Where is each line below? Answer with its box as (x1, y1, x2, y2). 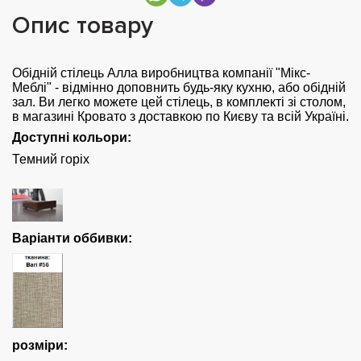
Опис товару (12, 10, 153, 40)
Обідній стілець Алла (12, 65, 138, 80)
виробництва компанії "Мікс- (141, 65, 310, 80)
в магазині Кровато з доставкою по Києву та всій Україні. (12, 109, 349, 123)
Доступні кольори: (12, 130, 131, 144)
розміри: (12, 338, 68, 353)
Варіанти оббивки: (12, 231, 132, 246)
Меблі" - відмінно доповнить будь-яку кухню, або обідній (12, 80, 346, 94)
